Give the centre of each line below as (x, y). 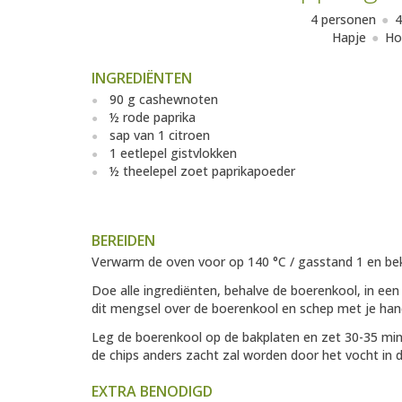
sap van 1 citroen (160, 135)
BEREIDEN (123, 241)
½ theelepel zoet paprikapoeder (202, 171)
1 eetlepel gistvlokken (173, 153)
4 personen (343, 20)
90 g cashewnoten (164, 100)
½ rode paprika (153, 118)
